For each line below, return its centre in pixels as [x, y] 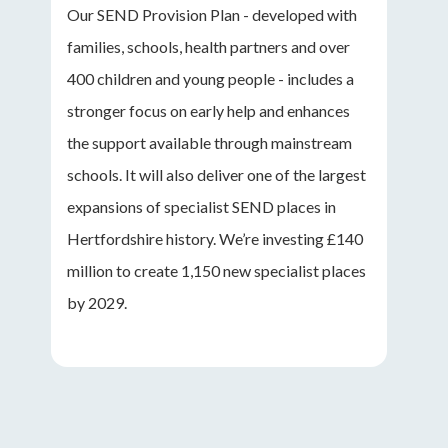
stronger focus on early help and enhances [208, 110]
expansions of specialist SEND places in [201, 206]
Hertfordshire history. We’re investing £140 [215, 238]
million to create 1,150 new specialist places [216, 270]
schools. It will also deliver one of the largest [216, 174]
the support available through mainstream [209, 142]
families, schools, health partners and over [208, 46]
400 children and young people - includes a [210, 78]
